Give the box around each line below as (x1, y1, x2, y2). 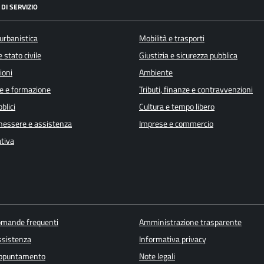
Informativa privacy (138, 233, 206, 246)
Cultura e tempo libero (139, 100, 214, 113)
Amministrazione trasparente (138, 216, 242, 229)
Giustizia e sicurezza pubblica (139, 48, 237, 62)
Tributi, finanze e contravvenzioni (139, 82, 253, 96)
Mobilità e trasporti (139, 31, 204, 45)
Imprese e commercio (139, 117, 213, 130)
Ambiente (139, 65, 173, 79)
